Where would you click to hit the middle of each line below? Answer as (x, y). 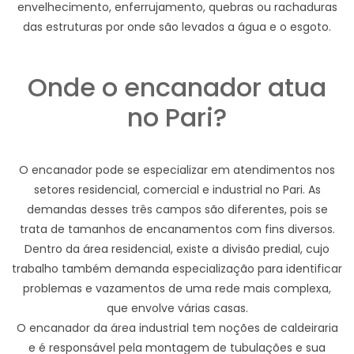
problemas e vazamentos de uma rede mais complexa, (177, 288)
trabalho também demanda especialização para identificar (177, 268)
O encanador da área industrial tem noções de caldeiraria (177, 328)
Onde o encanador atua (177, 87)
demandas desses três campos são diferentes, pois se (177, 209)
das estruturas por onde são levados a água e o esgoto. (177, 26)
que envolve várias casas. (177, 308)
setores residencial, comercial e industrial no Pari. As (177, 189)
